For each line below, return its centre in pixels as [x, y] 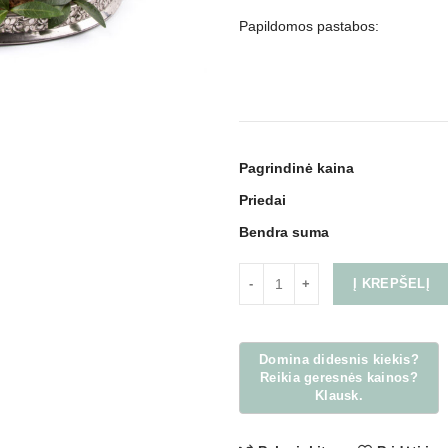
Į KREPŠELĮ [391, 283]
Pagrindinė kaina [296, 168]
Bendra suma [284, 232]
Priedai [262, 200]
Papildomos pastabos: [309, 26]
